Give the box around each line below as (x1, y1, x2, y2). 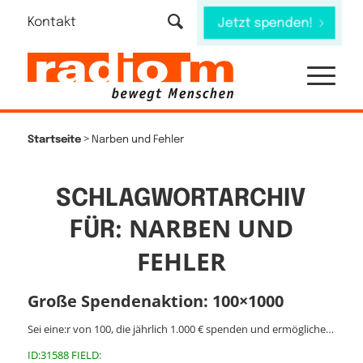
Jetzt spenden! (217, 16, 314, 30)
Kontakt (27, 15, 76, 29)
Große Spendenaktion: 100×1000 (27, 290, 284, 312)
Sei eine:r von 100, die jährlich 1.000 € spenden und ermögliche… (27, 322, 334, 337)
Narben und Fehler (91, 135, 184, 145)
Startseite (27, 135, 81, 145)
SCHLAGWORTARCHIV (56, 186, 307, 211)
